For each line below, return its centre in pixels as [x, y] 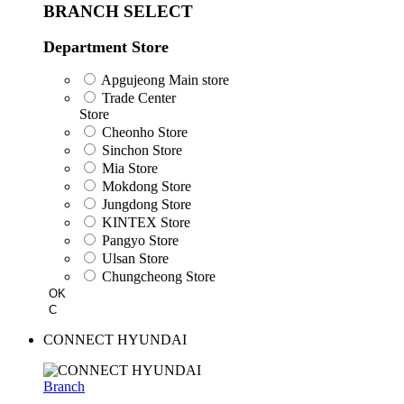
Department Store [106, 47]
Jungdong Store [147, 205]
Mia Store [130, 169]
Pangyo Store [140, 241]
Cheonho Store [145, 133]
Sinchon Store [142, 151]
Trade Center [139, 98]
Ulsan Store [135, 259]
